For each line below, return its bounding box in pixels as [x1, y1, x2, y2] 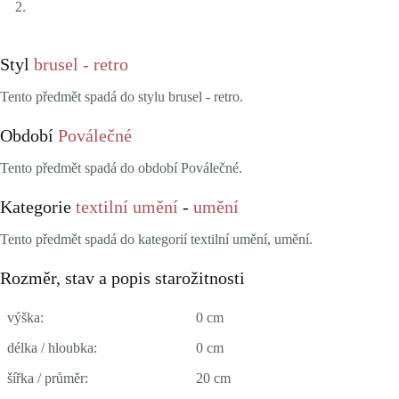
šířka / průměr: [7, 370, 88, 386]
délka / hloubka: [7, 339, 97, 355]
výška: [7, 309, 44, 325]
